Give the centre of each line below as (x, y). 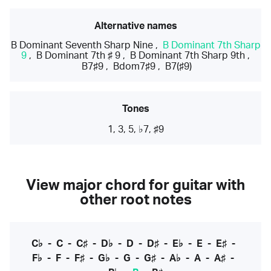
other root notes (135, 201)
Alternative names (135, 26)
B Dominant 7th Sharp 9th (188, 56)
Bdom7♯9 (134, 67)
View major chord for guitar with (135, 186)
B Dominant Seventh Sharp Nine (82, 45)
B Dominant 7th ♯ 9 (78, 56)
